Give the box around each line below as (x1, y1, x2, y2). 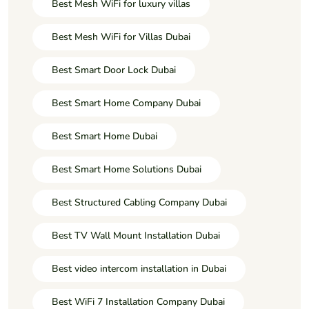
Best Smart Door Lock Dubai (52, 63, 176, 77)
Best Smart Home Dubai (52, 130, 157, 143)
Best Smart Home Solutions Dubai (52, 163, 201, 177)
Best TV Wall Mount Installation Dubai (52, 229, 220, 243)
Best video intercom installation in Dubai (52, 262, 226, 276)
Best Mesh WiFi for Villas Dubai (52, 30, 190, 44)
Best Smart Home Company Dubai (52, 97, 201, 110)
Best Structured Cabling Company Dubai (52, 196, 227, 210)
